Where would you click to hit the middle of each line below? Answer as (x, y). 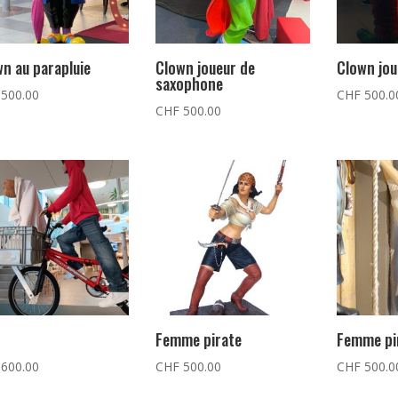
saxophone (189, 84)
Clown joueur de (205, 68)
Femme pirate (198, 339)
